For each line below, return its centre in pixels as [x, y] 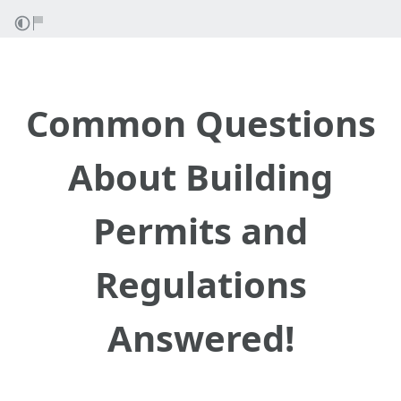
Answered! [200, 338]
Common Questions [200, 123]
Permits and [200, 230]
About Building [200, 177]
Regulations [200, 284]
